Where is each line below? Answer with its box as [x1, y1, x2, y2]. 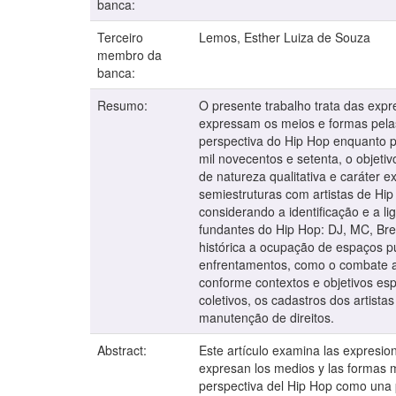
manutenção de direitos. [199, 308, 334, 327]
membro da [97, 46, 162, 65]
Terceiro [97, 28, 143, 47]
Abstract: [97, 341, 150, 360]
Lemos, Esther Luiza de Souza [199, 28, 370, 47]
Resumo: [97, 96, 151, 115]
